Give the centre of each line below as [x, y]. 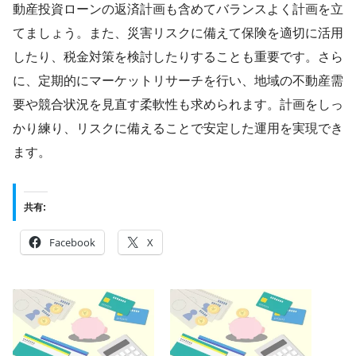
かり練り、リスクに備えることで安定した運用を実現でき [178, 129]
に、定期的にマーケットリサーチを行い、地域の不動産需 [178, 81]
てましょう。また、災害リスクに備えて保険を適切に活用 [178, 33]
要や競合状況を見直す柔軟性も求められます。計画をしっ [178, 105]
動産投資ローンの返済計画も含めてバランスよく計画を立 [178, 10]
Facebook [72, 243]
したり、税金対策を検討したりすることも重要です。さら [178, 57]
